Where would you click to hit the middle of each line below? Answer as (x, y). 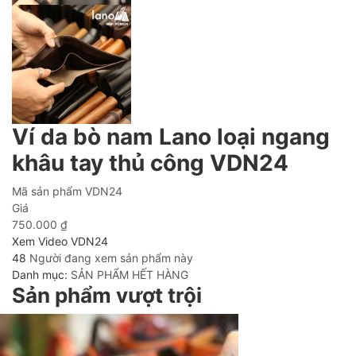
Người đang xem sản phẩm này (110, 258)
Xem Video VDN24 (60, 241)
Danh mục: (41, 275)
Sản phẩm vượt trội (107, 295)
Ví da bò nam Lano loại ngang (171, 137)
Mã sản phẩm (47, 191)
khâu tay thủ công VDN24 (150, 163)
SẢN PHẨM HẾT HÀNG (130, 275)
